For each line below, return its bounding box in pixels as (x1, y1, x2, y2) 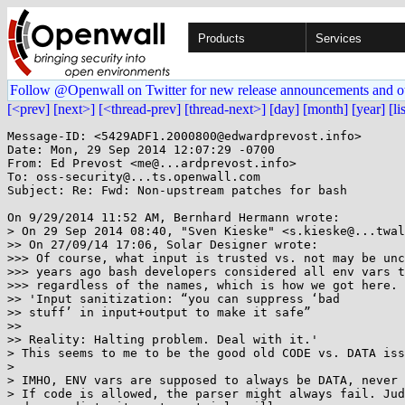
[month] (303, 101, 348, 117)
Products (198, 32, 245, 45)
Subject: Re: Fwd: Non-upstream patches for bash (7, 184, 347, 197)
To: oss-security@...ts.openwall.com (7, 170, 260, 184)
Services (316, 32, 362, 45)
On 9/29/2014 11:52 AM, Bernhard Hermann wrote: (7, 211, 340, 224)
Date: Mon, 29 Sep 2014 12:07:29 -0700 (7, 143, 275, 156)
